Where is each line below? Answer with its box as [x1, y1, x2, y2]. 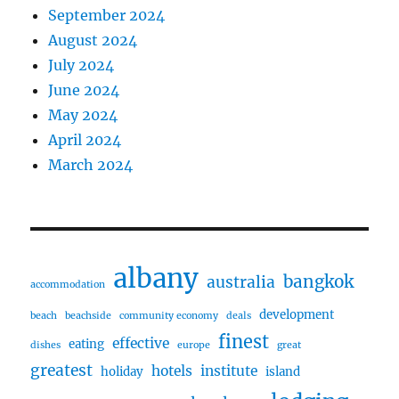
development [259, 306, 335, 322]
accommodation [30, 278, 106, 290]
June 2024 [48, 80, 120, 99]
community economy [119, 309, 219, 322]
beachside [65, 309, 112, 322]
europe [177, 338, 211, 351]
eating [69, 336, 105, 352]
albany [113, 261, 199, 295]
